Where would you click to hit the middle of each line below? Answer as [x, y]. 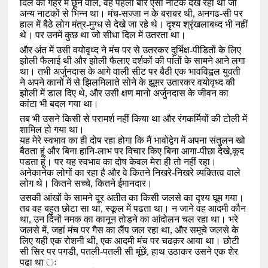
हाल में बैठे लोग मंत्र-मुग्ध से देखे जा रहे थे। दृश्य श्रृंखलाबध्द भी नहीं [134, 25]
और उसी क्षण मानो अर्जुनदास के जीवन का [159, 93]
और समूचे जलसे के [207, 230]
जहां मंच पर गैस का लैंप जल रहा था [111, 230]
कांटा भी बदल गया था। [60, 104]
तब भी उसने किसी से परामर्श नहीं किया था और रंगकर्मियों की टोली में [134, 118]
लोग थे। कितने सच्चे [55, 183]
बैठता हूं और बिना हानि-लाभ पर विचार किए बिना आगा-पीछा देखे [125, 151]
